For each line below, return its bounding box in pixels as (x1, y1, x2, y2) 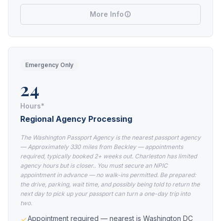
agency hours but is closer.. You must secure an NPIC (20, 162, 168, 169)
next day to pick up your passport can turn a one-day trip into (20, 190, 190, 197)
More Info (90, 10, 124, 18)
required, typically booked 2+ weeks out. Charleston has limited (20, 152, 197, 160)
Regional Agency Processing (20, 114, 132, 124)
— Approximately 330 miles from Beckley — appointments (20, 143, 183, 150)
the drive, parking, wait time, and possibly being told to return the (20, 181, 200, 188)
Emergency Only (25, 61, 74, 69)
